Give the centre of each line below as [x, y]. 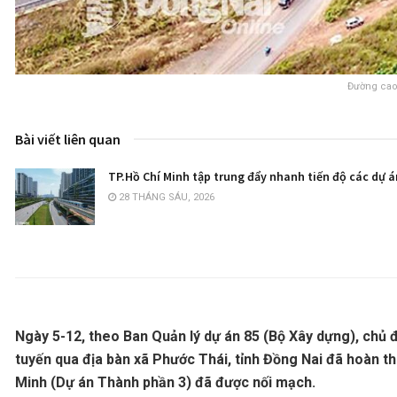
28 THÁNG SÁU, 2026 [165, 197]
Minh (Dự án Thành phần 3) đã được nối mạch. [165, 383]
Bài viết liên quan [68, 139]
